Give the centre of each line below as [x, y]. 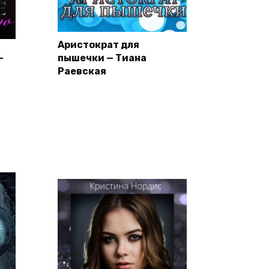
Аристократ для [98, 45]
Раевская [82, 71]
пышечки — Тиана [102, 58]
